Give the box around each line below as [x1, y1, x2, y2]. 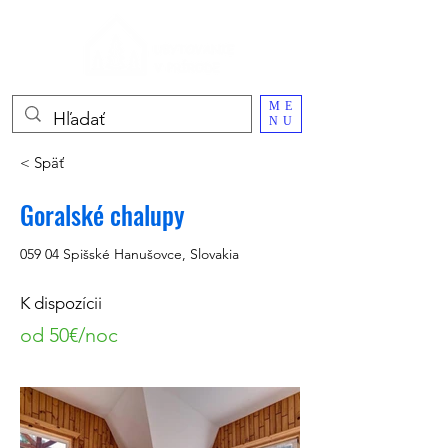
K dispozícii [20, 293, 102, 313]
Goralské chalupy [20, 196, 185, 233]
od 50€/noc [20, 323, 118, 347]
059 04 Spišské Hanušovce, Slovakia [20, 245, 239, 263]
